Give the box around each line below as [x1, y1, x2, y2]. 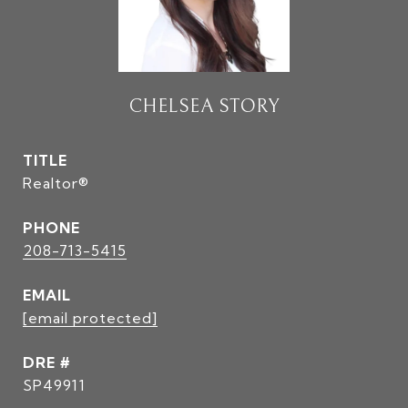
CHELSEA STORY [128, 96, 280, 117]
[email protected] [23, 309, 158, 327]
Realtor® [23, 174, 89, 192]
